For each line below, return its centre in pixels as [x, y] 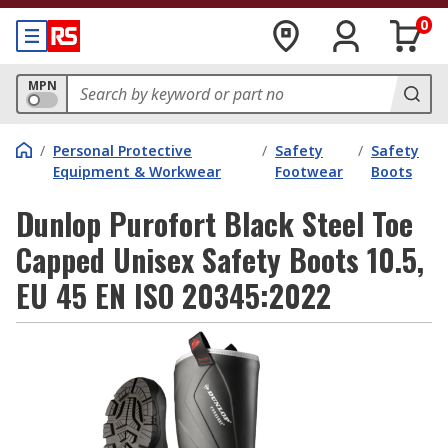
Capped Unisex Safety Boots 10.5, [220, 259]
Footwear [309, 171]
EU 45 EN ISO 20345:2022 [173, 295]
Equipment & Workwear [137, 171]
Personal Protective [122, 150]
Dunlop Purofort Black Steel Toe [214, 223]
